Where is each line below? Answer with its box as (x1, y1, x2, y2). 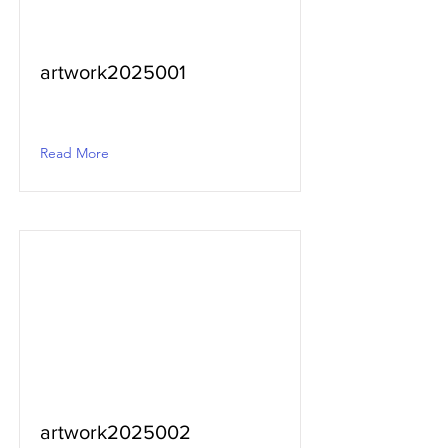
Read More (40, 144, 109, 162)
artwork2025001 (40, 61, 186, 83)
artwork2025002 (40, 421, 191, 443)
